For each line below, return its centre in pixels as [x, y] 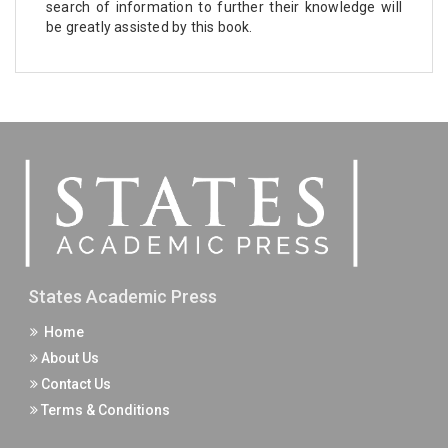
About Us [68, 358]
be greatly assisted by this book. [149, 26]
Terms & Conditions [104, 410]
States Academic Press [122, 297]
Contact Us [74, 384]
